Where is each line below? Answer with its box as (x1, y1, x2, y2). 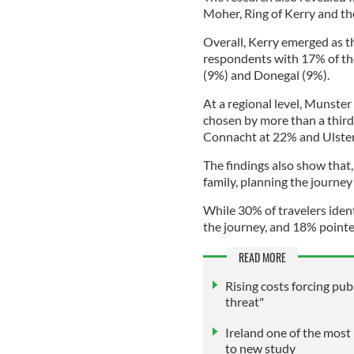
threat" (224, 293, 264, 309)
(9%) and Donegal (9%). (202, 66, 330, 82)
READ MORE (238, 248, 286, 265)
